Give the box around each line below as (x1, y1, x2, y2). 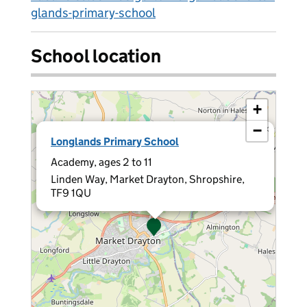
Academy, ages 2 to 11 (51, 156, 152, 169)
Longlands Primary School (51, 135, 179, 148)
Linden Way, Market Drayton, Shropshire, (51, 173, 245, 186)
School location (31, 45, 161, 67)
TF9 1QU (51, 186, 91, 199)
